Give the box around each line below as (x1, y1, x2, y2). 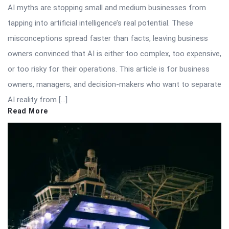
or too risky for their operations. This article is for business (8, 64, 210, 74)
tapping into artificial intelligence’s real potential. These (8, 18, 193, 28)
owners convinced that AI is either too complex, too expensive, (8, 49, 221, 58)
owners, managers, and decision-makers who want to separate (8, 79, 221, 89)
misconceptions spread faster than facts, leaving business (8, 33, 208, 43)
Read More (8, 106, 49, 115)
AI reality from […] (8, 95, 67, 104)
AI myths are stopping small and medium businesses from (8, 3, 206, 12)
